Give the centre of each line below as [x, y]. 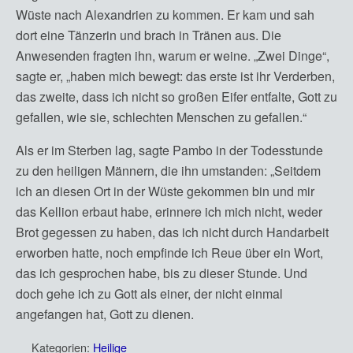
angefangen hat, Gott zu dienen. [105, 314]
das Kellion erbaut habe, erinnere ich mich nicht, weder [169, 212]
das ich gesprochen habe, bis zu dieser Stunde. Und [162, 273]
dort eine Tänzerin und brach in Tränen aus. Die [149, 35]
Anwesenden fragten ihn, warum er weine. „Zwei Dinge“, [173, 56]
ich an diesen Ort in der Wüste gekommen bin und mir [165, 191]
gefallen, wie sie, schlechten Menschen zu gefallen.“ [161, 117]
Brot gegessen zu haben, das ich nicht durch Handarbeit [172, 232]
